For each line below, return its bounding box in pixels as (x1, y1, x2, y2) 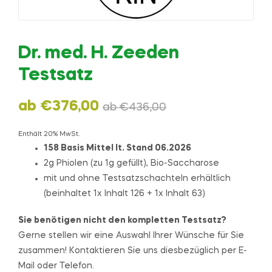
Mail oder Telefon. (18, 262, 94, 271)
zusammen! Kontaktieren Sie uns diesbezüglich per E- (18, 246, 247, 256)
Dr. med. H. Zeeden (18, 44, 179, 63)
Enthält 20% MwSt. (18, 131, 80, 138)
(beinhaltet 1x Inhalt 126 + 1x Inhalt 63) (44, 189, 205, 198)
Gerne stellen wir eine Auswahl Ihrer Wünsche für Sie (18, 231, 244, 240)
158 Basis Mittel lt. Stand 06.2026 (44, 143, 191, 152)
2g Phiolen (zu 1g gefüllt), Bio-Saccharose (44, 158, 219, 168)
